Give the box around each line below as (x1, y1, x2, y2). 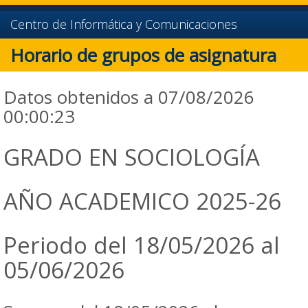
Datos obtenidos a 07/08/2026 (3, 85, 254, 109)
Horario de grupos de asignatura (10, 43, 276, 67)
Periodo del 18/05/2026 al (3, 230, 280, 261)
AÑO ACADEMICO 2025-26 (3, 186, 281, 217)
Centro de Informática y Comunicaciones (10, 16, 237, 32)
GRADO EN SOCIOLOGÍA (3, 142, 260, 173)
